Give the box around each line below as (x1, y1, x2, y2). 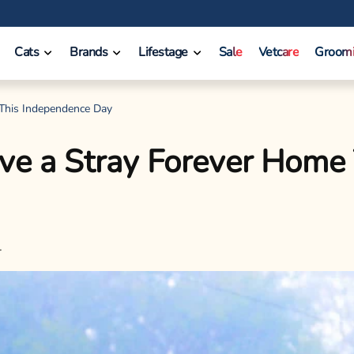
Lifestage (138, 43, 188, 61)
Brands (70, 43, 107, 61)
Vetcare (258, 43, 299, 61)
